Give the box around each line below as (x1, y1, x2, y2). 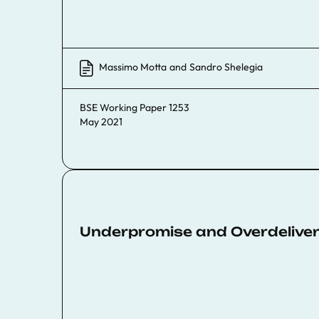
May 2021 (80, 115, 122, 128)
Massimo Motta (99, 61, 167, 73)
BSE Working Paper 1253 (80, 100, 189, 114)
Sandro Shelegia (189, 61, 263, 73)
